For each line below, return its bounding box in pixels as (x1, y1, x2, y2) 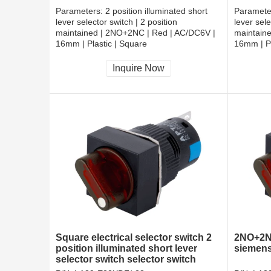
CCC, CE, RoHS (56, 53, 117, 64)
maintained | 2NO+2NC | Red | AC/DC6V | (56, 28, 215, 38)
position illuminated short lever (56, 243, 197, 254)
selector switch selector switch (56, 254, 196, 265)
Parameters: (56, 6, 105, 16)
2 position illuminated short (105, 6, 207, 16)
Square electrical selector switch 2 (56, 232, 212, 243)
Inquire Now (113, 63, 165, 74)
